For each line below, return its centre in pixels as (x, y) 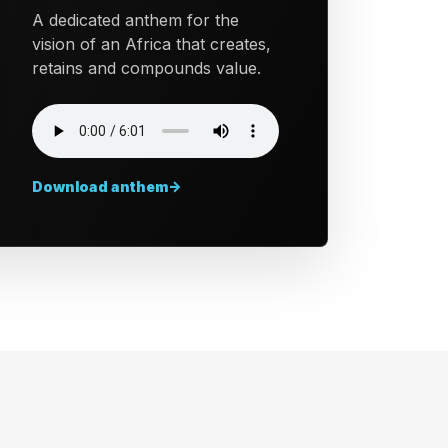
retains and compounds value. (147, 68)
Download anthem (100, 186)
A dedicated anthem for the (136, 20)
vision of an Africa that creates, (152, 44)
